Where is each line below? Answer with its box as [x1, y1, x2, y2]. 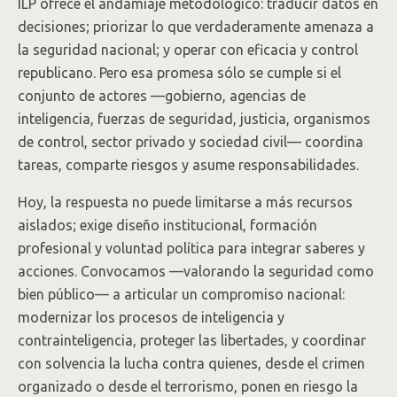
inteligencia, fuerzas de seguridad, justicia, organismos [18, 111, 370, 127]
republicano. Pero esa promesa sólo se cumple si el [18, 65, 341, 81]
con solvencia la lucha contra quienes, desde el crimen [18, 355, 365, 371]
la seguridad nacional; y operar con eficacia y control [18, 42, 358, 58]
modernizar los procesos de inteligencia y [18, 309, 284, 325]
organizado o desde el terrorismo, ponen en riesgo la [18, 378, 358, 394]
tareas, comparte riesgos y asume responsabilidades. [18, 157, 359, 173]
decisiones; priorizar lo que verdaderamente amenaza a [18, 19, 374, 35]
